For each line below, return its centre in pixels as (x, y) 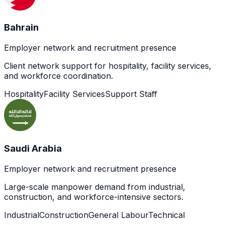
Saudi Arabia (33, 148)
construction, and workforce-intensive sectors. (94, 197)
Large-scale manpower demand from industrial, (95, 187)
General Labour (118, 215)
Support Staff (131, 94)
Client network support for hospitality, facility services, (108, 66)
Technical (166, 215)
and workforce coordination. (59, 76)
